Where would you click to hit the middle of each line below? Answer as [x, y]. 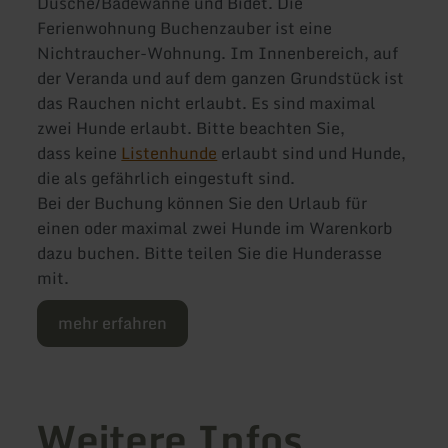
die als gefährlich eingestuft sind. [168, 178]
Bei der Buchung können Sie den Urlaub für [202, 203]
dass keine [79, 153]
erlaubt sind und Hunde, [312, 153]
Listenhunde [169, 153]
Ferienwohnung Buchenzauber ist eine [185, 28]
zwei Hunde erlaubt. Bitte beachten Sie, [191, 128]
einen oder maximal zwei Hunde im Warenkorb [215, 228]
